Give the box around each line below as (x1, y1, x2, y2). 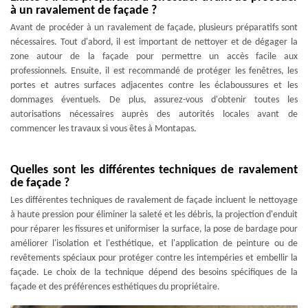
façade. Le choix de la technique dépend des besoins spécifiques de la (10, 267, 298, 278)
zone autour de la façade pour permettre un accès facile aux (10, 52, 298, 62)
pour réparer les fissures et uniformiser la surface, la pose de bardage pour (10, 224, 298, 234)
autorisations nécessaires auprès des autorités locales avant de (10, 109, 298, 120)
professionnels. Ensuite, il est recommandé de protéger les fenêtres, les (10, 66, 298, 76)
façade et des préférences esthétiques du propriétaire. (10, 282, 220, 292)
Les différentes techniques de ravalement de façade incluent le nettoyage (10, 195, 298, 206)
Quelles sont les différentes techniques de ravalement (10, 164, 298, 177)
